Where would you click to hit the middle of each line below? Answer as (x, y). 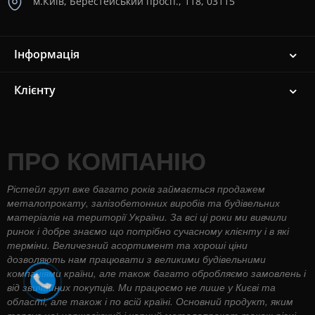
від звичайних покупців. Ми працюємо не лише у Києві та (141, 287)
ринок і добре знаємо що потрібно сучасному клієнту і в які (148, 230)
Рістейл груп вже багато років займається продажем (136, 188)
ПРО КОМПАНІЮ (107, 160)
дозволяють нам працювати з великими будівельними (136, 258)
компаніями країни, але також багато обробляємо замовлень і (156, 272)
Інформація (47, 54)
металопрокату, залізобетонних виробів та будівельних (143, 202)
